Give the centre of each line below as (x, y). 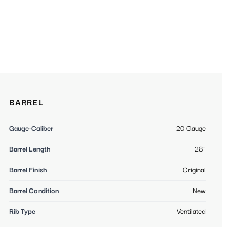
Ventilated (191, 212)
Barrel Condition (34, 191)
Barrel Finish (28, 170)
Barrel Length (30, 149)
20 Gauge (191, 128)
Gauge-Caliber (31, 128)
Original (194, 170)
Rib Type (22, 212)
